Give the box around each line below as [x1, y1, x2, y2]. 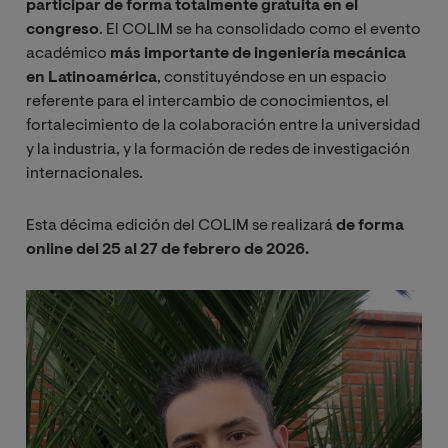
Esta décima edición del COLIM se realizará [26, 217, 336, 234]
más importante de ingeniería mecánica [110, 45, 406, 62]
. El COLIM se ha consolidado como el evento [99, 21, 421, 38]
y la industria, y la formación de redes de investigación [26, 141, 410, 158]
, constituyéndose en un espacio [157, 69, 387, 86]
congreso [26, 21, 99, 38]
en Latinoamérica [26, 69, 157, 86]
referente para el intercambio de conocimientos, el [26, 93, 389, 110]
